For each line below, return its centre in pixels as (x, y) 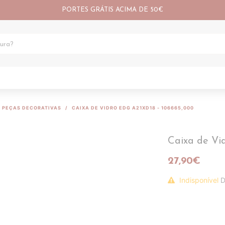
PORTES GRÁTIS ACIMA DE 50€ (113, 10)
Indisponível (199, 180)
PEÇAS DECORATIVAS (32, 108)
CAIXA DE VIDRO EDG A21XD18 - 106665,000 (133, 108)
